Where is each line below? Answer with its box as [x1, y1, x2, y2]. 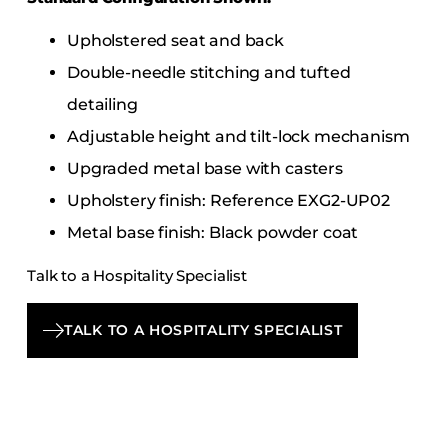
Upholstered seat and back [67, 30, 284, 50]
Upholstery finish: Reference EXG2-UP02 [67, 190, 390, 210]
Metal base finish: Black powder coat [67, 222, 359, 242]
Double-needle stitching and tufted [67, 62, 351, 82]
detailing [67, 94, 138, 114]
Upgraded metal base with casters [67, 158, 343, 178]
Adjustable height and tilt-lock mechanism [67, 126, 410, 146]
